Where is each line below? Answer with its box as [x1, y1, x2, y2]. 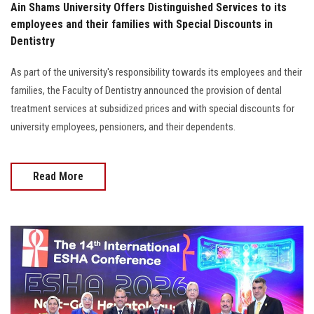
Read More [33, 169, 83, 183]
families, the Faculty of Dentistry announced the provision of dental [11, 83, 282, 97]
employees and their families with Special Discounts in [11, 17, 273, 31]
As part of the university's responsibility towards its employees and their [11, 65, 302, 78]
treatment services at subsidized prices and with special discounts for [11, 102, 294, 115]
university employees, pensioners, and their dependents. [11, 120, 235, 133]
